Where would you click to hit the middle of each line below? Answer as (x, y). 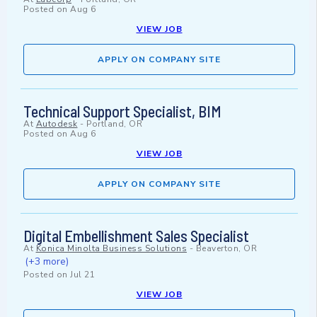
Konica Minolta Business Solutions (111, 249)
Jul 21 (82, 275)
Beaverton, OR (226, 249)
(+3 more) (47, 262)
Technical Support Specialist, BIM (122, 111)
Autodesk (57, 124)
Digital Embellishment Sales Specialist (136, 236)
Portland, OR (114, 124)
